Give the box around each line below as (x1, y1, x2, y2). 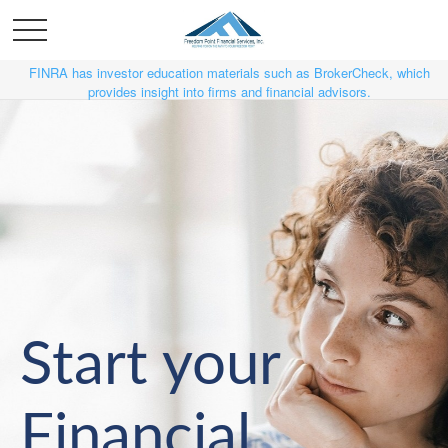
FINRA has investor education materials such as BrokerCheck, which (28, 63, 430, 82)
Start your (20, 336, 281, 396)
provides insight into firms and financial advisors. (87, 82, 371, 101)
